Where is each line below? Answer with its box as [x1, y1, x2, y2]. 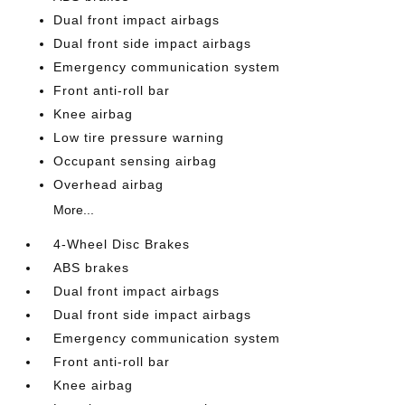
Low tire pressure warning [53, 130, 225, 145]
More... [53, 202, 95, 217]
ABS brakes [53, 260, 130, 275]
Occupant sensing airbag [53, 154, 218, 168]
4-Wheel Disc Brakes [53, 237, 191, 251]
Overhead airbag [53, 177, 165, 192]
